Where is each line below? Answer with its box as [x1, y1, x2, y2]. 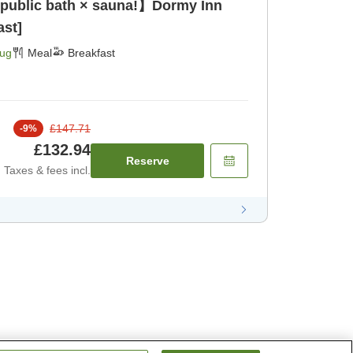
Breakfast [68, 46, 115, 59]
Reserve [125, 154, 169, 167]
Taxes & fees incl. [4, 163, 91, 176]
